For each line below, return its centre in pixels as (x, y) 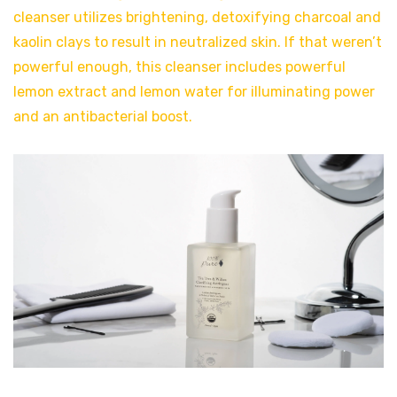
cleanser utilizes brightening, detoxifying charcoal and (197, 17)
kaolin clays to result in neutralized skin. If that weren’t (198, 42)
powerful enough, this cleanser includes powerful (179, 66)
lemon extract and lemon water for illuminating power (194, 91)
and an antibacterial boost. (103, 116)
